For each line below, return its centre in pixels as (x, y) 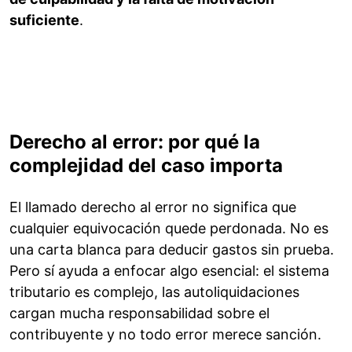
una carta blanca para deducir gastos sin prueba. (172, 250)
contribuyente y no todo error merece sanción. (165, 335)
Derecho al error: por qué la (135, 142)
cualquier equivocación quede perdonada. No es (169, 229)
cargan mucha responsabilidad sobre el (139, 313)
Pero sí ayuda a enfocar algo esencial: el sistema (169, 271)
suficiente (44, 20)
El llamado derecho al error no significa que (153, 207)
